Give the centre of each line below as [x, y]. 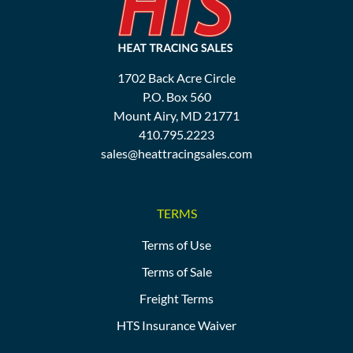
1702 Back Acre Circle [176, 78]
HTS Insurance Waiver [176, 325]
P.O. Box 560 [176, 97]
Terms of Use [176, 244]
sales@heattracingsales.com [176, 154]
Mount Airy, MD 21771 [176, 116]
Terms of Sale [176, 271]
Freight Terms [176, 298]
